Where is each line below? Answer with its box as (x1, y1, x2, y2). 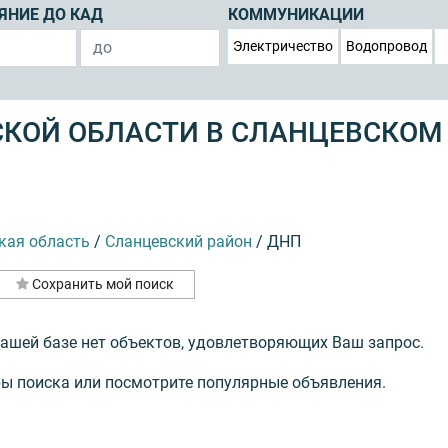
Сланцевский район (105, 231, 252, 251)
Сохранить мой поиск (31, 275, 174, 292)
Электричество (233, 37, 333, 54)
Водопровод (346, 37, 427, 54)
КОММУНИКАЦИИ (228, 5, 364, 25)
